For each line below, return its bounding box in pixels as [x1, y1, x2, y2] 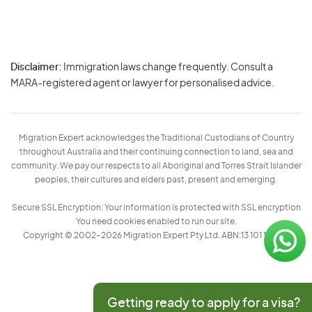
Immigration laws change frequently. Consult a [62, 63, 273, 72]
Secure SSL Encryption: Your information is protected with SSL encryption [11, 203, 301, 212]
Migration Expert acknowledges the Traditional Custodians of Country [18, 134, 294, 142]
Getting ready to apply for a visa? [107, 297, 300, 310]
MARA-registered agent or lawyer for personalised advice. [10, 79, 274, 88]
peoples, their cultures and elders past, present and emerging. [35, 175, 277, 184]
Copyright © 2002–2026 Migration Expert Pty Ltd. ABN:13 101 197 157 [22, 231, 290, 240]
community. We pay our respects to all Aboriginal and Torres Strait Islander [10, 162, 302, 170]
